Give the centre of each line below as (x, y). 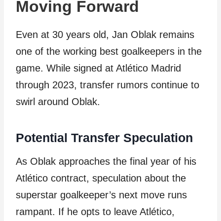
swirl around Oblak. (58, 102)
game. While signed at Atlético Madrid (98, 68)
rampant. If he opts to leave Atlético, (95, 212)
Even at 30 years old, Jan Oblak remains (105, 35)
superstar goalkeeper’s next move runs (101, 195)
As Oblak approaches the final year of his (106, 161)
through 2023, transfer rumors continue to (108, 85)
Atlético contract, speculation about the (101, 178)
